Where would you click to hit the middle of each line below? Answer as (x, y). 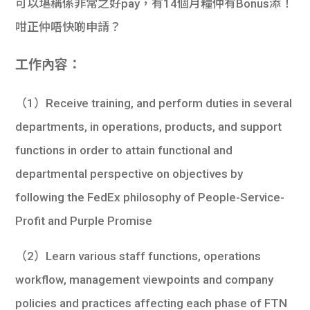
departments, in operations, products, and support (149, 126)
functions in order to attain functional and (124, 150)
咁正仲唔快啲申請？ (69, 27)
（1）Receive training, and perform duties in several (154, 103)
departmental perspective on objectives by (129, 173)
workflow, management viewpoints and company (145, 279)
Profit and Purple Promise (84, 220)
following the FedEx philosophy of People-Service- (150, 197)
